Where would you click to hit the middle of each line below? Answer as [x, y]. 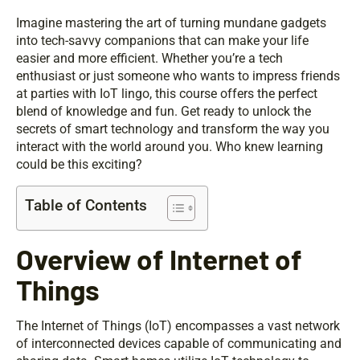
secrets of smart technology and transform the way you [173, 129]
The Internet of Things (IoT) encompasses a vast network [178, 326]
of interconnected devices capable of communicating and [179, 344]
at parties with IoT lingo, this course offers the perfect [167, 94]
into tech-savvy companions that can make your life [162, 41]
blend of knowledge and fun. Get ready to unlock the [164, 112]
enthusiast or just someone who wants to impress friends [178, 76]
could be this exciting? [79, 165]
